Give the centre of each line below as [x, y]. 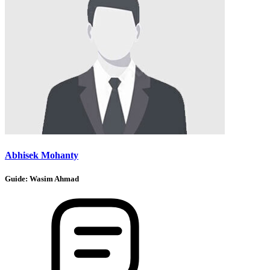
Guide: [17, 178]
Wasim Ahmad [54, 178]
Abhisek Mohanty [42, 155]
